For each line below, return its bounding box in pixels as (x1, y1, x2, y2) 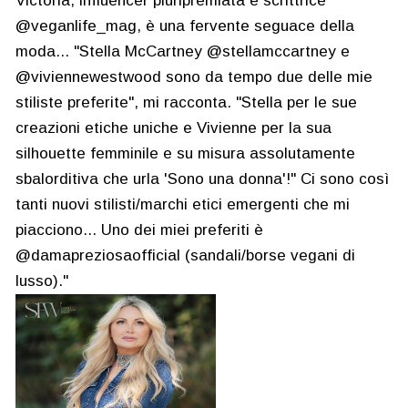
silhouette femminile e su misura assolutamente (15, 145, 355, 162)
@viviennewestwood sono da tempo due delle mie (15, 68, 372, 86)
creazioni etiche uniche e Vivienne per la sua (15, 119, 331, 137)
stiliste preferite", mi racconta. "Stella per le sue (15, 94, 357, 111)
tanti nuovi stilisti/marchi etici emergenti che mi (15, 196, 350, 213)
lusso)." (15, 272, 68, 290)
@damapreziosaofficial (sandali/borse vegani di (15, 247, 355, 264)
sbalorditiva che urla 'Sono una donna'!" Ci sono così (15, 170, 389, 188)
